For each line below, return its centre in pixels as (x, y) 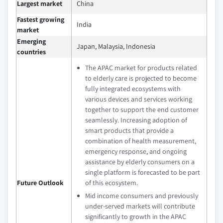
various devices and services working (139, 99)
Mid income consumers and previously (142, 195)
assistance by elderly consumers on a (140, 162)
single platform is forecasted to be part (143, 172)
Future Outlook (40, 182)
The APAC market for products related (141, 67)
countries (31, 52)
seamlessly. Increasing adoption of (136, 120)
